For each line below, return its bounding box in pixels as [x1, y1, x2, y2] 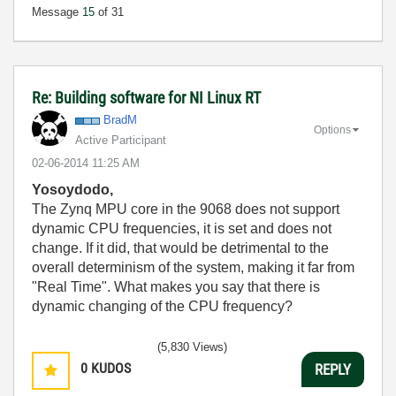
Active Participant [75, 133, 166, 147]
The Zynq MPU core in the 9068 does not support [32, 202, 339, 217]
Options [314, 123, 351, 136]
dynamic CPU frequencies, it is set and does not [32, 221, 331, 236]
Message [32, 5, 82, 19]
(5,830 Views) [157, 340, 227, 354]
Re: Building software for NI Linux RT [32, 88, 261, 107]
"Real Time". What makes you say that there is [32, 279, 320, 294]
